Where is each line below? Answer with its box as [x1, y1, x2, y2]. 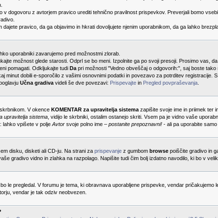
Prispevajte [110, 80, 136, 86]
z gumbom [122, 148, 149, 154]
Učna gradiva [20, 80, 54, 86]
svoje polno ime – [65, 121, 109, 127]
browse [149, 148, 168, 154]
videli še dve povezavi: [54, 80, 110, 86]
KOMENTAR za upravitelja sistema [51, 107, 139, 112]
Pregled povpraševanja [143, 80, 198, 86]
